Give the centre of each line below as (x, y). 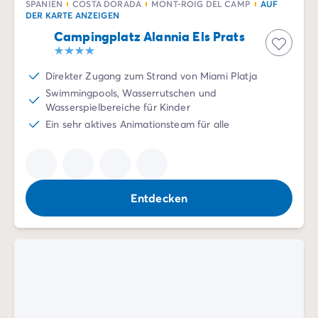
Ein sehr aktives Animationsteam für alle (138, 124)
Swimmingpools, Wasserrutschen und (131, 93)
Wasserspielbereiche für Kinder (118, 107)
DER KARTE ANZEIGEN (72, 15)
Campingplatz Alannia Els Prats (149, 36)
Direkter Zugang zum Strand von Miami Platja (151, 76)
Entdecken (159, 198)
